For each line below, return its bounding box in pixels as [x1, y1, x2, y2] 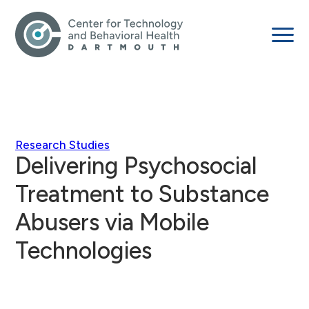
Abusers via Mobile [15, 208, 209, 237]
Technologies [15, 237, 152, 265]
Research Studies [15, 138, 110, 152]
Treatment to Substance [15, 180, 269, 208]
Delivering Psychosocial [15, 152, 257, 180]
